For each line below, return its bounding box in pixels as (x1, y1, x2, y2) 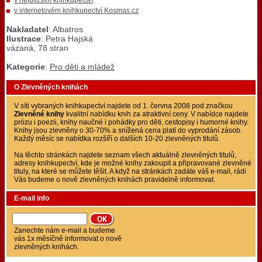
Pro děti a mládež (50, 62, 115, 71)
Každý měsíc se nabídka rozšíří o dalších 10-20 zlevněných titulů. (14, 135, 220, 143)
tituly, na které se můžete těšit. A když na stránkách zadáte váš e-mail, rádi (14, 167, 246, 175)
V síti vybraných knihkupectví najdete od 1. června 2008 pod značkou (14, 102, 233, 110)
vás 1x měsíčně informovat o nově (14, 235, 122, 243)
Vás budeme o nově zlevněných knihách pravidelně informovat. (14, 175, 215, 184)
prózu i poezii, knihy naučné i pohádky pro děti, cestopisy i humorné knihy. (14, 118, 249, 126)
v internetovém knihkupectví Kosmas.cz (14, 6, 139, 15)
